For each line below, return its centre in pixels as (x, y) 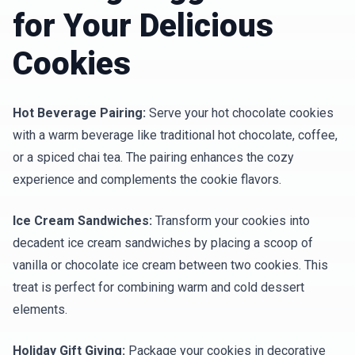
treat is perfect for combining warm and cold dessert (158, 288)
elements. (40, 310)
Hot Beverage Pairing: (79, 113)
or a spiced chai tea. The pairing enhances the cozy (153, 158)
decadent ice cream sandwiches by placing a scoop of (163, 243)
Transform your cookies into (231, 221)
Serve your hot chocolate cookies (240, 113)
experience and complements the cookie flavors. (147, 180)
